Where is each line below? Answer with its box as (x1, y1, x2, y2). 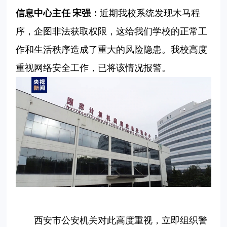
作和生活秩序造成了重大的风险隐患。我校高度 (16, 45, 208, 55)
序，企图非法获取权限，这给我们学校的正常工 (16, 26, 208, 37)
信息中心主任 (16, 8, 71, 19)
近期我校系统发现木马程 (100, 8, 201, 19)
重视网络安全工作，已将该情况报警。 (16, 63, 171, 73)
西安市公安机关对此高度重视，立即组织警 (16, 215, 208, 226)
